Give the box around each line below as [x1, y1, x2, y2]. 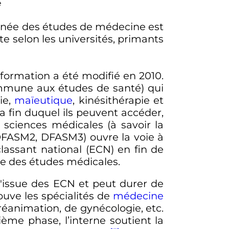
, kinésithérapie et [73, 94, 164, 106]
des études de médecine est [19, 20, 164, 33]
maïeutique [14, 94, 73, 106]
